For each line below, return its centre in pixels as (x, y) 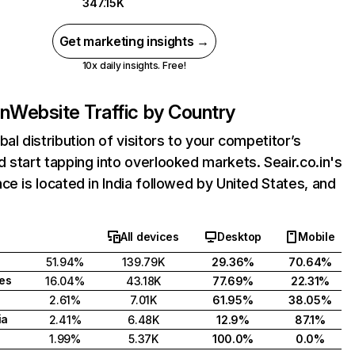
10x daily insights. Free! (134, 65)
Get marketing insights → (134, 41)
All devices (150, 237)
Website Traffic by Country (122, 112)
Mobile (317, 237)
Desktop (239, 237)
